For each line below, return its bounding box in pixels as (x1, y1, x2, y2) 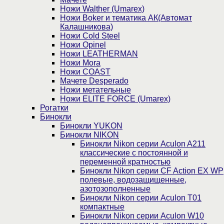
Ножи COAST (60, 67, 110, 76)
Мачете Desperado (60, 76, 128, 85)
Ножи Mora (60, 58, 100, 67)
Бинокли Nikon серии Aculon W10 (80, 211, 204, 220)
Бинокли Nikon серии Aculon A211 (80, 139, 205, 148)
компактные (80, 202, 124, 211)
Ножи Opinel (60, 40, 106, 49)
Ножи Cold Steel (60, 31, 120, 40)
